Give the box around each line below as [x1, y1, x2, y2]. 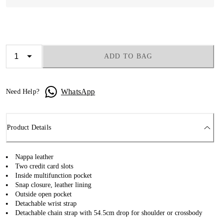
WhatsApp [61, 87, 95, 96]
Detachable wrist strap [15, 199, 77, 207]
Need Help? [6, 88, 39, 95]
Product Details [7, 124, 51, 132]
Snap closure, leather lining [15, 181, 91, 189]
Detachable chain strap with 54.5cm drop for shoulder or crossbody [15, 209, 202, 217]
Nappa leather [15, 153, 54, 161]
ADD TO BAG [104, 53, 153, 60]
